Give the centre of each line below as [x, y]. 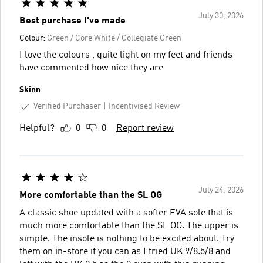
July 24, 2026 [221, 190]
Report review [145, 128]
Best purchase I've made [73, 21]
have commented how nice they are [91, 68]
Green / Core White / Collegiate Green [114, 38]
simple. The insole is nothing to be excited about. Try [127, 239]
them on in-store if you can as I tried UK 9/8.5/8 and [125, 252]
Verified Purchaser [67, 106]
